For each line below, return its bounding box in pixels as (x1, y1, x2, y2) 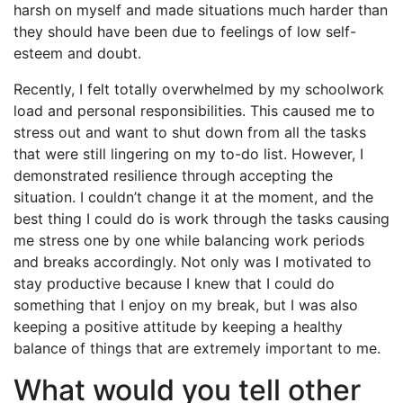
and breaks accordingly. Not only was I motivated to (13, 253, 372, 271)
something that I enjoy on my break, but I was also (13, 296, 358, 314)
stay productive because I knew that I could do (13, 274, 335, 292)
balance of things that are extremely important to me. (13, 339, 381, 357)
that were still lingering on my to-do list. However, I (13, 145, 363, 163)
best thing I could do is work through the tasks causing (13, 210, 390, 228)
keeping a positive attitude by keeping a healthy (13, 318, 343, 336)
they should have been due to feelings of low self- (13, 22, 356, 40)
